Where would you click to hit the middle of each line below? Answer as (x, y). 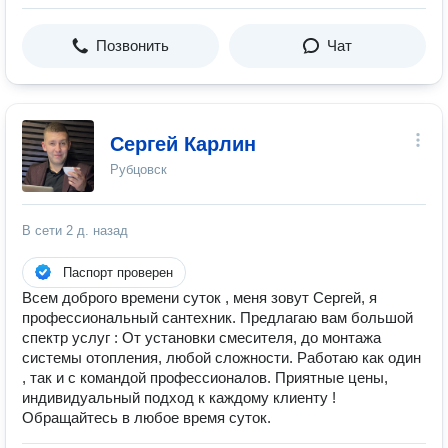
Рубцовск (138, 169)
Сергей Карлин (183, 144)
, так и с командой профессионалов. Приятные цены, (205, 377)
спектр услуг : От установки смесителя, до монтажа (201, 337)
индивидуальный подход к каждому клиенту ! (179, 397)
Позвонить (132, 45)
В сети (44, 230)
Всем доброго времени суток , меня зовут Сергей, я (199, 297)
